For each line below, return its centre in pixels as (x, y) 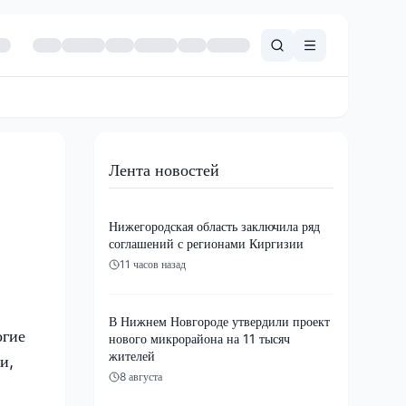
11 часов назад (153, 264)
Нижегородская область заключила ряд (214, 226)
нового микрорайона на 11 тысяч (199, 338)
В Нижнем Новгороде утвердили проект (219, 321)
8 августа (141, 376)
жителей (132, 355)
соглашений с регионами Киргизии (206, 243)
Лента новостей (164, 169)
